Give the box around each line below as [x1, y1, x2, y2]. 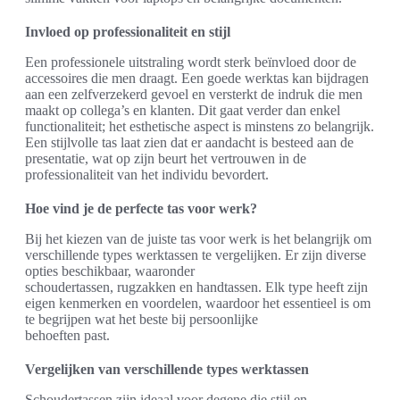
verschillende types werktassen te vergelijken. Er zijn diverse [25, 247, 366, 263]
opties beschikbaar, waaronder [25, 263, 195, 279]
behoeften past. [25, 328, 110, 344]
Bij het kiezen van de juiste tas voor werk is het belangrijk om [25, 231, 371, 247]
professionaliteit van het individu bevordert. [25, 167, 269, 183]
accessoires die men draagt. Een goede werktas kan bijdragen [25, 71, 369, 87]
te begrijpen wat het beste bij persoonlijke [25, 312, 258, 328]
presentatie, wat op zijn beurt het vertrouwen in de [25, 151, 306, 167]
